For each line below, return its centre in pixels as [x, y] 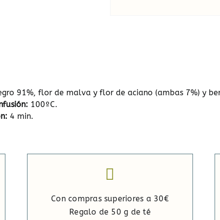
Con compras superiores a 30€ [110, 198]
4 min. [20, 116]
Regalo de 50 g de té [110, 212]
